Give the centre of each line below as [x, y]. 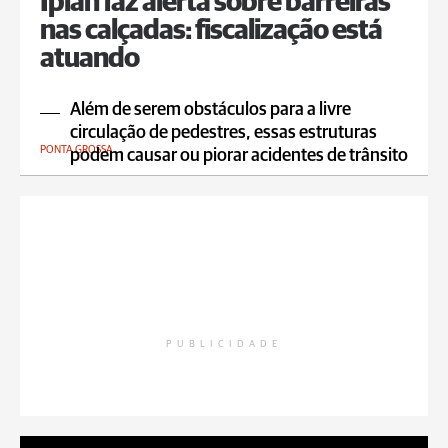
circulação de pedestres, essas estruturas [223, 133]
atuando [89, 59]
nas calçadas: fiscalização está [211, 31]
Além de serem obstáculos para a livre [210, 110]
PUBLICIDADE [224, 344]
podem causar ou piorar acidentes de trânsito [239, 156]
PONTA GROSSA [76, 149]
